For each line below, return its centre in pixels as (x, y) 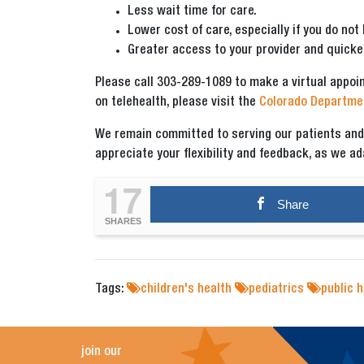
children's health (186, 290)
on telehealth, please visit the (177, 104)
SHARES (123, 221)
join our (102, 353)
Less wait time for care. (192, 13)
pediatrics (276, 290)
